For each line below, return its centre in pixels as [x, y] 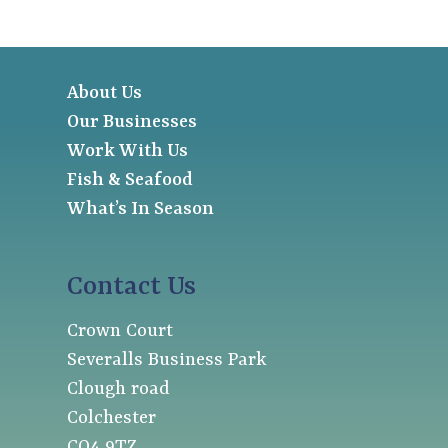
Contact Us [132, 286]
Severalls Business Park [167, 360]
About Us [105, 93]
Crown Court [120, 331]
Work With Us [128, 151]
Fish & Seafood [130, 180]
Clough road [119, 389]
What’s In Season [141, 209]
